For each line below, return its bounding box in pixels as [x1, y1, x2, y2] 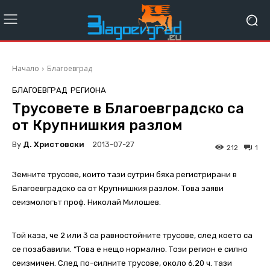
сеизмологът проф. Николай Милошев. [12, 198, 161, 207]
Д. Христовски [23, 139, 84, 149]
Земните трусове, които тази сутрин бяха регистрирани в [12, 170, 237, 180]
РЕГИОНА [71, 86, 106, 95]
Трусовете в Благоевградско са [12, 100, 244, 118]
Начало [12, 63, 39, 74]
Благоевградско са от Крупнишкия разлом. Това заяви [12, 184, 224, 193]
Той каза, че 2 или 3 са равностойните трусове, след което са [12, 231, 253, 240]
